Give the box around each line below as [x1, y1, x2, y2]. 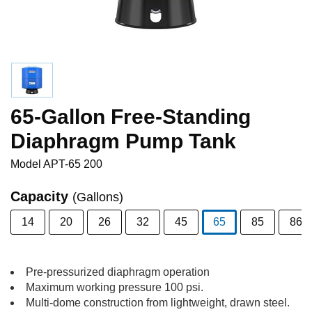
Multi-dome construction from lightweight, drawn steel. [26, 297, 290, 309]
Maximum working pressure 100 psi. [26, 281, 203, 293]
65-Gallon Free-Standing [10, 105, 251, 128]
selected [219, 236, 260, 248]
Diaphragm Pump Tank [10, 130, 236, 153]
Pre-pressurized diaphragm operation [26, 266, 210, 278]
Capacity [10, 189, 72, 204]
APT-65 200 [43, 158, 102, 170]
